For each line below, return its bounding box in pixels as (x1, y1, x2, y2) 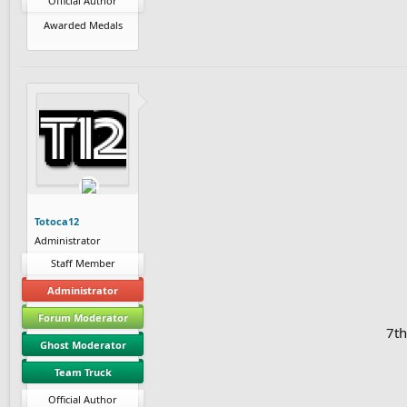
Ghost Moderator (39, 337, 126, 352)
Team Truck (54, 364, 112, 379)
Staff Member (50, 255, 115, 270)
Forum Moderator (37, 310, 128, 324)
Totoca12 (35, 213, 79, 228)
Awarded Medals (43, 17, 123, 32)
